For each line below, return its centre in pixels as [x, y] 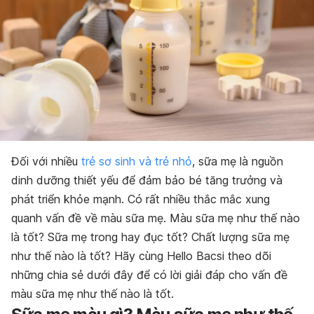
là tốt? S [33, 237]
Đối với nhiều [46, 161]
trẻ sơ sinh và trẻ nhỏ [137, 161]
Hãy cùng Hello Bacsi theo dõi [193, 255]
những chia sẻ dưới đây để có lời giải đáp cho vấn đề [149, 274]
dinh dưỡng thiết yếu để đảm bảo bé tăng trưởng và [147, 180]
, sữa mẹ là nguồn [238, 161]
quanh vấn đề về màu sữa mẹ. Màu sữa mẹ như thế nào [156, 218]
